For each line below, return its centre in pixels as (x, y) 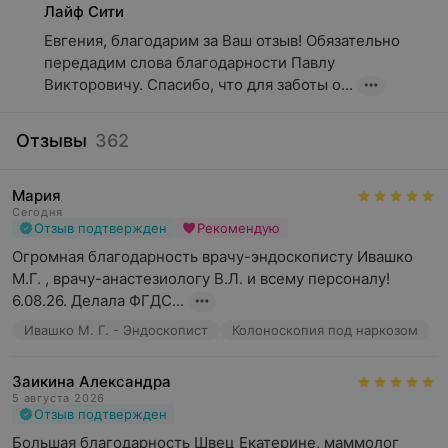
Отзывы (51, 140)
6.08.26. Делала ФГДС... (98, 300)
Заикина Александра (91, 381)
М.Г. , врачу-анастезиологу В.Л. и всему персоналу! (201, 278)
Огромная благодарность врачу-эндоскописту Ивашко (212, 256)
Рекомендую (238, 228)
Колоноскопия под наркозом (325, 330)
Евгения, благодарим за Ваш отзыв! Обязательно (222, 40)
